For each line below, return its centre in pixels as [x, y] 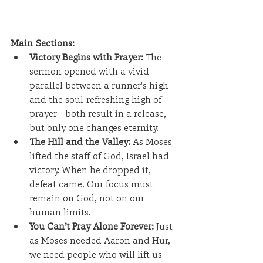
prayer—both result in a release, [99, 113]
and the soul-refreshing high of [97, 99]
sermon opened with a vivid [90, 71]
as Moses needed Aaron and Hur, [101, 240]
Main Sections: [43, 43]
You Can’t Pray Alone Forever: [92, 226]
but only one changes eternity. [94, 127]
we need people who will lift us [97, 254]
